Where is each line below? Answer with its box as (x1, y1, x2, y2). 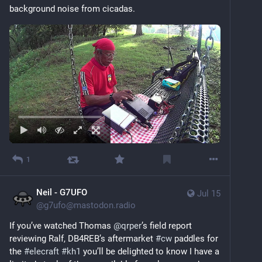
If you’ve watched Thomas (9, 220, 113, 232)
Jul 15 (197, 188, 220, 199)
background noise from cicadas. (9, 4, 135, 15)
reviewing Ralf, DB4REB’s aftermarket (9, 233, 156, 244)
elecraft (29, 246, 59, 257)
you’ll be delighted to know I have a (81, 246, 219, 257)
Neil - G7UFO (36, 187, 87, 198)
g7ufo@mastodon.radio (44, 200, 136, 211)
